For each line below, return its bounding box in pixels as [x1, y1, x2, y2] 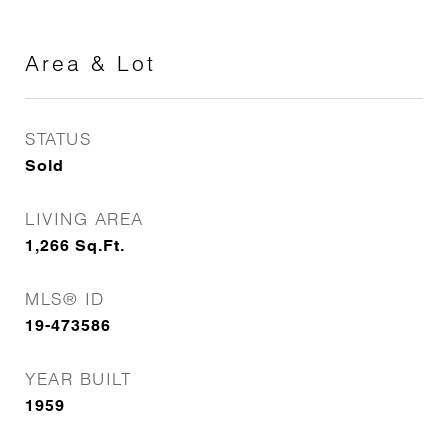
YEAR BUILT [25, 368, 131, 389]
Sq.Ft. [75, 236, 125, 255]
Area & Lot [25, 50, 156, 76]
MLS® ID [25, 288, 105, 309]
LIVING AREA [25, 208, 144, 229]
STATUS [25, 128, 91, 149]
